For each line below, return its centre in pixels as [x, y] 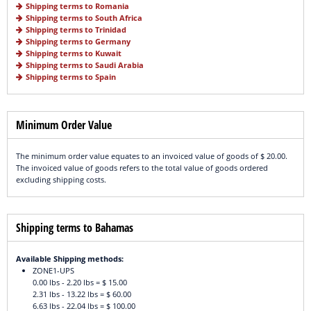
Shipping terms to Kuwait [74, 53]
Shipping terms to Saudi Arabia [85, 65]
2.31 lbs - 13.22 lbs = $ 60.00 [82, 294]
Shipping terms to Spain [71, 77]
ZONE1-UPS [53, 271]
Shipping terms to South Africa [84, 18]
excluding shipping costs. [61, 180]
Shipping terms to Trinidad [76, 30]
